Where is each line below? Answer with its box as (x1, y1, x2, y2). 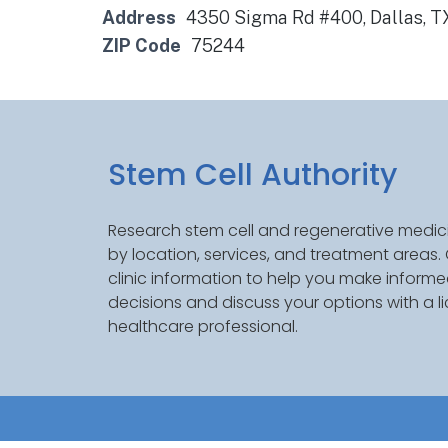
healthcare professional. (107, 315, 298, 339)
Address (102, 7, 176, 28)
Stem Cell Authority (107, 154, 397, 197)
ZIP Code (102, 35, 181, 56)
